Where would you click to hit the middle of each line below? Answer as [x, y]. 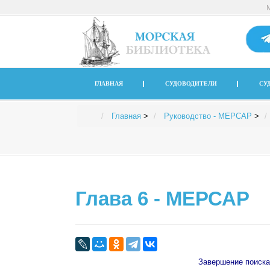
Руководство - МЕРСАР [208, 116]
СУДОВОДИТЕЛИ [191, 83]
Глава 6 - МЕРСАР [162, 199]
